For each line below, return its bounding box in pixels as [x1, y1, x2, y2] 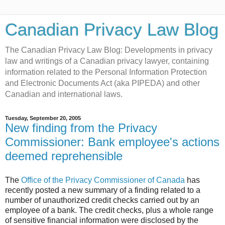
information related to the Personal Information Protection [5, 68, 207, 76]
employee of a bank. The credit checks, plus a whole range [5, 205, 213, 214]
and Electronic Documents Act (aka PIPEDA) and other [5, 79, 200, 87]
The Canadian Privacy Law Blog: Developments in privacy [5, 46, 212, 54]
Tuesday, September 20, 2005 [5, 115, 81, 121]
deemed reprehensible [5, 149, 123, 163]
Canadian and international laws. [5, 90, 123, 98]
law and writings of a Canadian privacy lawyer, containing [5, 57, 209, 65]
